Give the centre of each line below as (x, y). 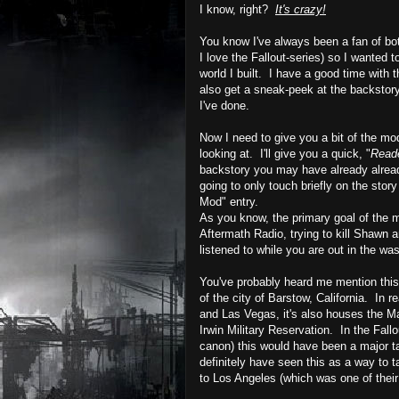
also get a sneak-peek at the (275, 89)
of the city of (234, 297)
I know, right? (236, 9)
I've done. (226, 105)
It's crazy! (301, 9)
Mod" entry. (229, 201)
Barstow (289, 297)
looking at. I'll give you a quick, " (285, 153)
